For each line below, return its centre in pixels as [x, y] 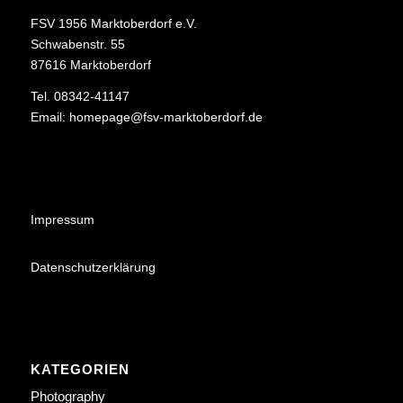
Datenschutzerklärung [93, 268]
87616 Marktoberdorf [90, 64]
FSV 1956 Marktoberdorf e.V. [113, 23]
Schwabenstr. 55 [77, 44]
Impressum [62, 220]
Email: [49, 116]
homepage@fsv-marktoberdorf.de [166, 116]
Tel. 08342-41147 [80, 96]
